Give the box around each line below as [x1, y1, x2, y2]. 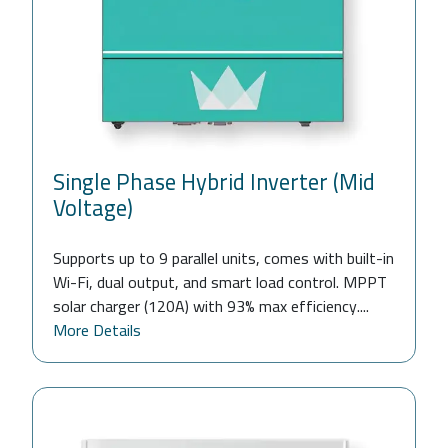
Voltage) [53, 186, 133, 229]
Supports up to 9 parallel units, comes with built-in [53, 242, 394, 273]
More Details [53, 314, 141, 345]
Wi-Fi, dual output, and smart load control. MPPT [53, 266, 387, 297]
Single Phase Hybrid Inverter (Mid [53, 160, 375, 203]
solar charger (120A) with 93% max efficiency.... [53, 290, 369, 321]
